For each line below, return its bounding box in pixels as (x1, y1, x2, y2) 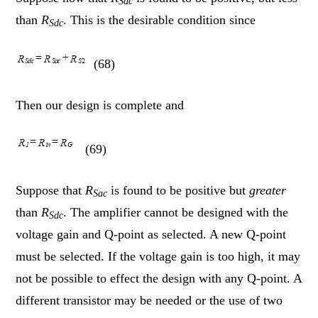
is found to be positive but (107, 182, 250, 197)
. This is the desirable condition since (63, 12, 256, 27)
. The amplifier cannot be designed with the (63, 204, 289, 219)
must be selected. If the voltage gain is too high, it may (16, 248, 301, 263)
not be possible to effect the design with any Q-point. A (16, 270, 302, 285)
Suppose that (16, 182, 86, 197)
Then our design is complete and (16, 97, 185, 112)
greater (249, 182, 287, 197)
